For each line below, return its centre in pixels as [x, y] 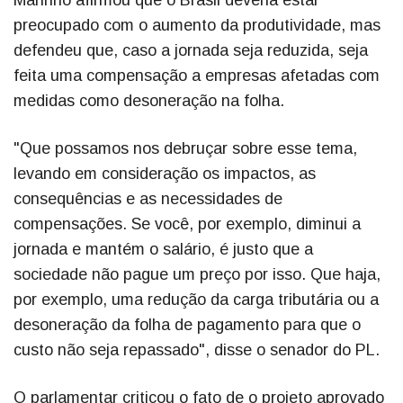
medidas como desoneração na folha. [149, 101]
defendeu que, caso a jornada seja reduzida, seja [191, 51]
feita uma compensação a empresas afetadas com [197, 76]
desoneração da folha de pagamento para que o [187, 325]
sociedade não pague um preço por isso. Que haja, [197, 275]
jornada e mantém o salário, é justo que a [163, 250]
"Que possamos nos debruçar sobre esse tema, [185, 149]
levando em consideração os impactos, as [165, 174]
